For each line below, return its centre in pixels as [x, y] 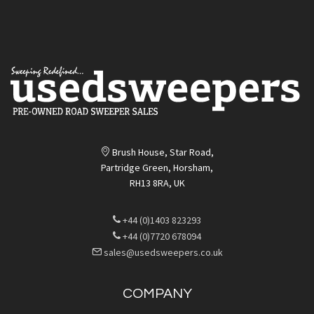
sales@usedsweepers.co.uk [162, 252]
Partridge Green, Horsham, [157, 168]
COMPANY [157, 294]
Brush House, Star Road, [162, 152]
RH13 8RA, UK [157, 183]
